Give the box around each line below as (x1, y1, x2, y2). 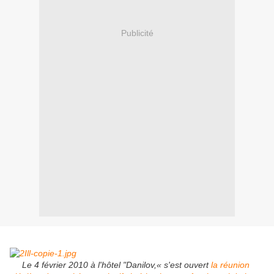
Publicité (120, 28, 154, 38)
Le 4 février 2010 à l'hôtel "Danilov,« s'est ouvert (10, 260, 211, 270)
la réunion (211, 260, 250, 270)
